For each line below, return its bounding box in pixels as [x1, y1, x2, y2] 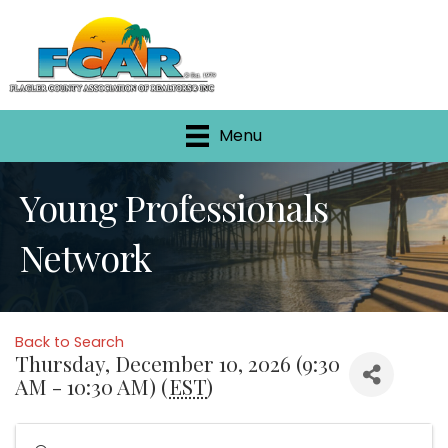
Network [20, 233, 151, 282]
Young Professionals [20, 183, 328, 232]
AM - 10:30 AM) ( [15, 372, 169, 401]
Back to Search [15, 332, 124, 353]
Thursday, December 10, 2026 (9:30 [15, 349, 340, 378]
